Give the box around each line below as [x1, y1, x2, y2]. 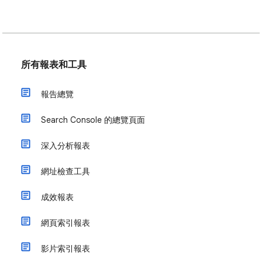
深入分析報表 [41, 140, 90, 151]
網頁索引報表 [41, 218, 90, 228]
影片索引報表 [41, 243, 90, 254]
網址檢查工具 [41, 166, 90, 177]
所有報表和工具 [21, 59, 87, 71]
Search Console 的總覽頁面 [41, 115, 145, 125]
